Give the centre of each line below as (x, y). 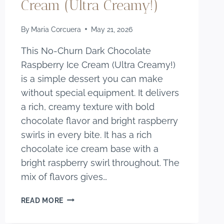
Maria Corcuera (56, 29)
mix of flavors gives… (64, 176)
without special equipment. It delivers (100, 92)
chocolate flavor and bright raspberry (99, 120)
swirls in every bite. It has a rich (86, 134)
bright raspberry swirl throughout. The (100, 162)
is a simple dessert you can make (92, 78)
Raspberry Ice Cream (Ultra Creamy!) (98, 64)
